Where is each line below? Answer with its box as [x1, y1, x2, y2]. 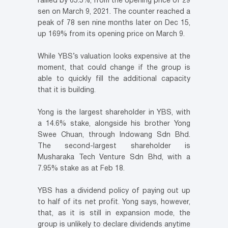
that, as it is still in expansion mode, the [38, 210, 190, 217]
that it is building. [38, 87, 96, 94]
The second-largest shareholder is [38, 142, 190, 150]
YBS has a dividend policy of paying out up [38, 187, 190, 194]
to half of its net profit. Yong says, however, [38, 198, 190, 206]
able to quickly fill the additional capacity [38, 75, 190, 82]
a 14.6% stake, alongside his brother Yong [38, 120, 190, 127]
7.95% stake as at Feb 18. [38, 165, 125, 172]
